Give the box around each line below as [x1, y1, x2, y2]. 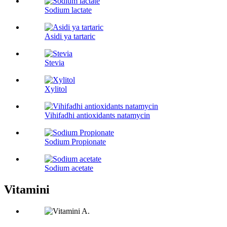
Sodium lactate [45, 6, 92, 15]
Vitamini [4, 183, 50, 197]
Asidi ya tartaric [45, 32, 95, 41]
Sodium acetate [45, 164, 93, 173]
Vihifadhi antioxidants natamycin [45, 111, 150, 120]
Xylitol [45, 85, 67, 94]
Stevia [45, 58, 64, 67]
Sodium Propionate [45, 137, 106, 146]
